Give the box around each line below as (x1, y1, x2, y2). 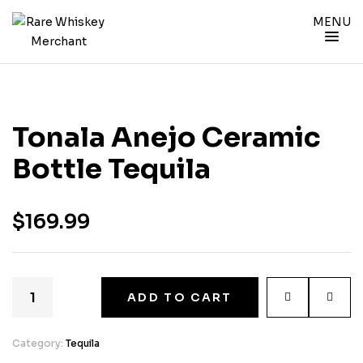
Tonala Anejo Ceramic (12, 120, 321, 155)
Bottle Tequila (12, 152, 211, 186)
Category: (12, 337, 66, 349)
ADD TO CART (127, 290, 233, 305)
